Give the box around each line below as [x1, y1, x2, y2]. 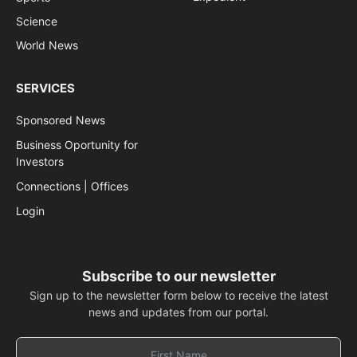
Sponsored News [16, 113, 105, 127]
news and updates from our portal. [88, 305, 269, 320]
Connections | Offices [16, 179, 128, 194]
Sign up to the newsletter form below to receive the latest [29, 288, 328, 303]
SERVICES [16, 80, 75, 96]
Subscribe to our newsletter [81, 268, 276, 285]
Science [16, 14, 57, 29]
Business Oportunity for [16, 138, 138, 152]
